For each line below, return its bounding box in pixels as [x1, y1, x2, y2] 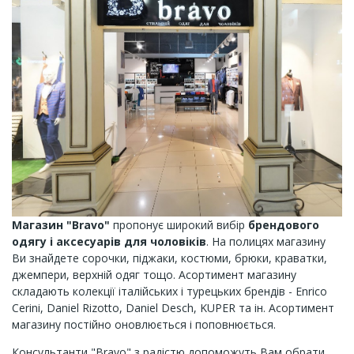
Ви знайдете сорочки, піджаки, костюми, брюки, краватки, [12, 250, 327, 265]
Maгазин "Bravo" [12, 217, 110, 232]
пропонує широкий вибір [110, 217, 248, 232]
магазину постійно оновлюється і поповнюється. [12, 316, 276, 332]
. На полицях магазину [206, 233, 326, 249]
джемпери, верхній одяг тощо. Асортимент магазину [12, 266, 296, 282]
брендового [248, 217, 319, 232]
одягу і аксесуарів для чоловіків [12, 233, 206, 249]
